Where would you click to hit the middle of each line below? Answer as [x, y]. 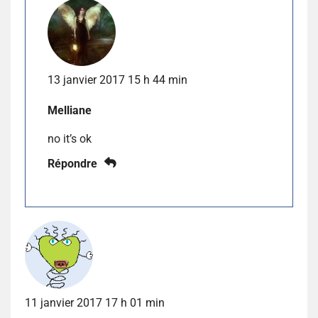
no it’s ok [70, 138]
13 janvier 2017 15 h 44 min [117, 79]
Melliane [70, 110]
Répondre [72, 163]
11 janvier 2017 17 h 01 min [95, 302]
